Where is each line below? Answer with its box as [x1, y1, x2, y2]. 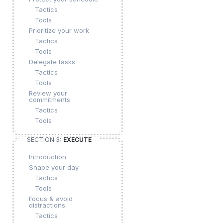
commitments [29, 96, 70, 104]
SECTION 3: [27, 136, 61, 143]
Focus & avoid [29, 195, 73, 203]
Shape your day [29, 163, 79, 171]
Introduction [29, 153, 66, 161]
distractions [29, 201, 65, 209]
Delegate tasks [29, 58, 75, 66]
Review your [29, 89, 67, 97]
